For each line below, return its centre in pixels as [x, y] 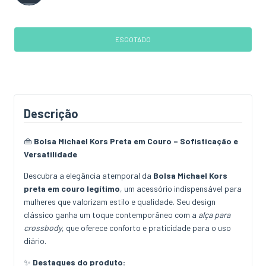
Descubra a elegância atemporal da [88, 176]
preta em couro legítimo [72, 189]
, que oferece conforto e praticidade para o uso [146, 228]
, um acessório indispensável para [181, 189]
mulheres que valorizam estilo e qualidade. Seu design [120, 202]
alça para [214, 215]
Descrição [51, 114]
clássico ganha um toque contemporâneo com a [111, 215]
